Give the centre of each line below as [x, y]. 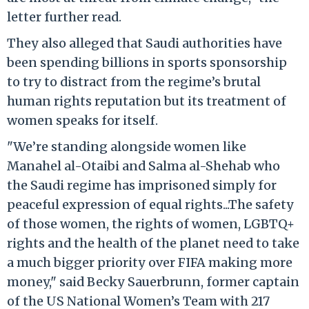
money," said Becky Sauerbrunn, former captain [153, 281]
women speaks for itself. [82, 120]
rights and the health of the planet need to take [153, 243]
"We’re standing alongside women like [127, 146]
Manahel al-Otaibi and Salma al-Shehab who [143, 166]
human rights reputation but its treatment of [147, 101]
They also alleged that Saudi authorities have [144, 43]
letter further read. [64, 17]
